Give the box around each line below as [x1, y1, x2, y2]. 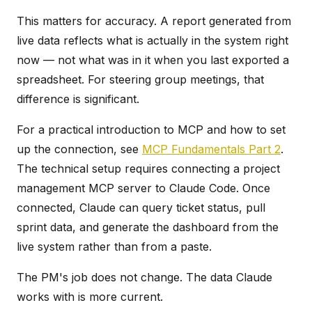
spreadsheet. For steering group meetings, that [17, 72, 264, 86]
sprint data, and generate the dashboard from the [17, 219, 279, 234]
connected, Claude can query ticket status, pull [17, 200, 265, 214]
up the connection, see [17, 141, 142, 156]
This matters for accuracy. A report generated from [17, 13, 291, 28]
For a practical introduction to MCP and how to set [17, 122, 286, 136]
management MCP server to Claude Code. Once [17, 180, 270, 195]
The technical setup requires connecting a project [17, 161, 280, 175]
